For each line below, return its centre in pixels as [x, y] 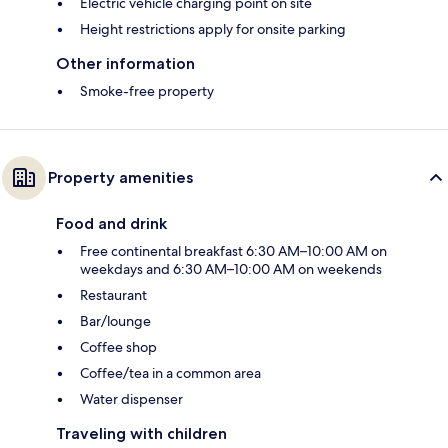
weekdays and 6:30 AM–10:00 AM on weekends [231, 269]
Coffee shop [118, 347]
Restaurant [113, 295]
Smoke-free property [147, 91]
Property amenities [120, 178]
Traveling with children [141, 434]
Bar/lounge [115, 321]
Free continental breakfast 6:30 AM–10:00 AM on [233, 251]
